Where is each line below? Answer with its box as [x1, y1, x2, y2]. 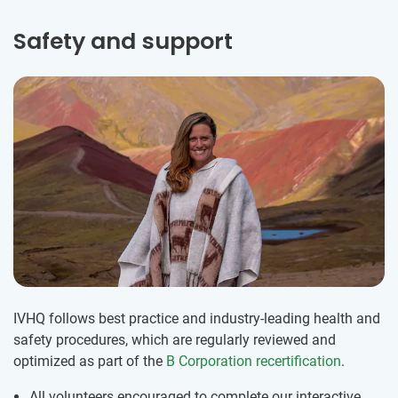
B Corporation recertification [166, 353, 341, 370]
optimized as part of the [13, 353, 166, 370]
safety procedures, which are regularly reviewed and [13, 331, 336, 348]
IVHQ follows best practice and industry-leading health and [13, 310, 380, 327]
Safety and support [13, 26, 233, 58]
